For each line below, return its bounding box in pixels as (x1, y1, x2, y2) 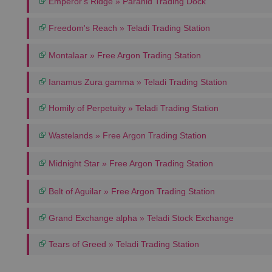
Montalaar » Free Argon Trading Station (46, 50, 201, 60)
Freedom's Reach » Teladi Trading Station (46, 23, 210, 33)
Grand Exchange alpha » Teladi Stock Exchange (46, 213, 234, 223)
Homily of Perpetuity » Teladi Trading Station (46, 103, 219, 113)
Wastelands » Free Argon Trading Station (46, 131, 206, 140)
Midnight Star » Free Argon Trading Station (46, 158, 213, 168)
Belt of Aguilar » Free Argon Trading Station (46, 186, 215, 196)
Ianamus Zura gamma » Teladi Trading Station (46, 77, 227, 87)
